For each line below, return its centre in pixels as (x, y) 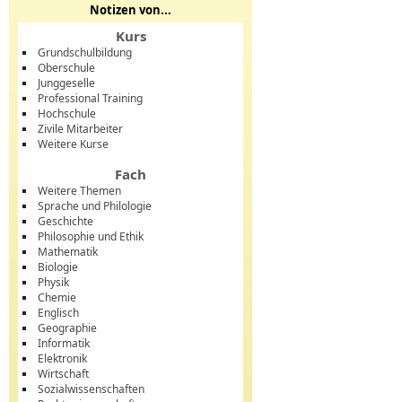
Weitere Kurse (73, 144)
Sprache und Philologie (95, 206)
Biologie (58, 267)
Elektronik (62, 358)
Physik (53, 282)
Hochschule (67, 114)
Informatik (64, 343)
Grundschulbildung (85, 52)
